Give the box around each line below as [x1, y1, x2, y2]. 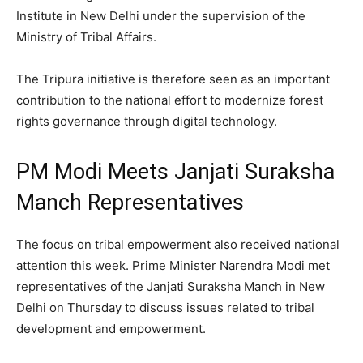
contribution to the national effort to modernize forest [16, 92, 323, 108]
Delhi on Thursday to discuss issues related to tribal [16, 299, 314, 315]
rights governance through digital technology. [16, 113, 277, 129]
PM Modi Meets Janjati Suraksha [16, 158, 335, 185]
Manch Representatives [16, 189, 244, 216]
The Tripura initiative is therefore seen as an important [16, 70, 330, 87]
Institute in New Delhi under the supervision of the [16, 7, 305, 23]
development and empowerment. [16, 320, 206, 336]
